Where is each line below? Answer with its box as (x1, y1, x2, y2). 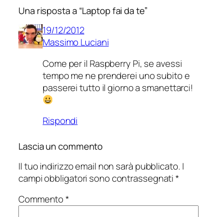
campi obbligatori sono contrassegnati (18, 171, 176, 185)
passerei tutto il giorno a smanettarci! (43, 81, 194, 94)
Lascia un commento (18, 140, 103, 153)
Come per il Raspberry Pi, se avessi (43, 57, 182, 70)
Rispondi (43, 114, 78, 127)
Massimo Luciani (43, 36, 109, 49)
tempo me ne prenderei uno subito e (43, 69, 190, 82)
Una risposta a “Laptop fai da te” (18, 4, 148, 17)
